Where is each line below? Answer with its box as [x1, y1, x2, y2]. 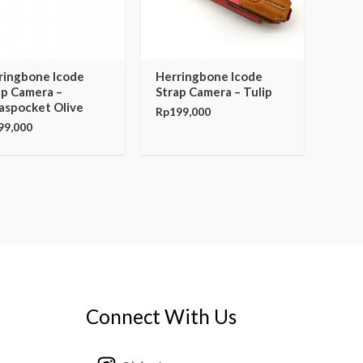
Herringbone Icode [156, 68, 263, 83]
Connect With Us [86, 305, 237, 329]
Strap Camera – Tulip [156, 83, 273, 99]
